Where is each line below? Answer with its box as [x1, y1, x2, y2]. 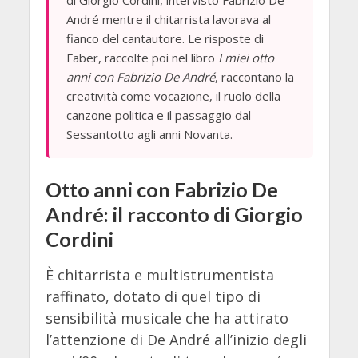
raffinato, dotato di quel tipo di [45, 287, 261, 307]
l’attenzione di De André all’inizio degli [45, 330, 307, 350]
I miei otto [217, 50, 274, 66]
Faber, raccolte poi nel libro [66, 50, 218, 66]
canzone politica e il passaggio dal [66, 107, 251, 124]
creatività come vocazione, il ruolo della [66, 88, 280, 105]
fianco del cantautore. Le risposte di [66, 30, 264, 47]
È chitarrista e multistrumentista [45, 265, 274, 285]
